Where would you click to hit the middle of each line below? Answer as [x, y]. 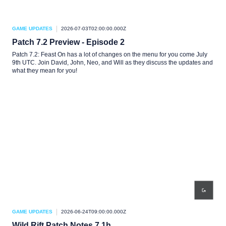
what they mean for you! [45, 71]
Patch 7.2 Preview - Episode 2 [68, 42]
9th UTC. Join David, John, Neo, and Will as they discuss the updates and [112, 63]
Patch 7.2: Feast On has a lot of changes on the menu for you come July [110, 54]
